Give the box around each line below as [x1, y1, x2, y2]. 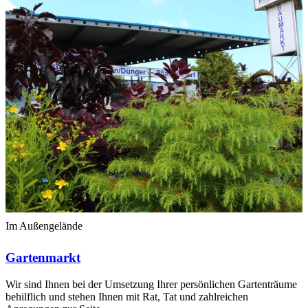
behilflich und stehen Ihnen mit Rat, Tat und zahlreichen [5, 290, 248, 302]
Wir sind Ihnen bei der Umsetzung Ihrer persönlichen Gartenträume [5, 278, 297, 290]
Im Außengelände [5, 220, 82, 232]
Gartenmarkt [5, 250, 80, 265]
